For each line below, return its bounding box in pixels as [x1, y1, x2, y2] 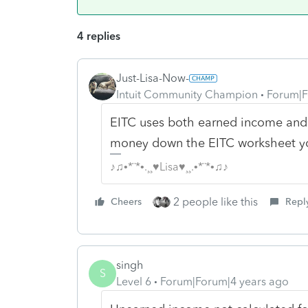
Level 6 [116, 274, 151, 288]
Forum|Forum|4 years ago [160, 274, 289, 288]
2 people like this [173, 195, 258, 208]
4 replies [77, 29, 120, 43]
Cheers [111, 195, 142, 208]
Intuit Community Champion [116, 87, 258, 101]
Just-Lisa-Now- [116, 71, 189, 85]
